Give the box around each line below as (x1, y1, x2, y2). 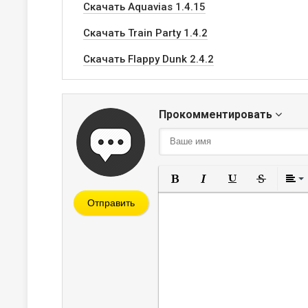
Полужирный (186, 191, 250, 202)
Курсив (214, 191, 250, 202)
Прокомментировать (159, 108, 275, 121)
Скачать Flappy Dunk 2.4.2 (83, 53, 214, 65)
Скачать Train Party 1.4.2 (83, 27, 208, 39)
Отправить (87, 197, 135, 208)
